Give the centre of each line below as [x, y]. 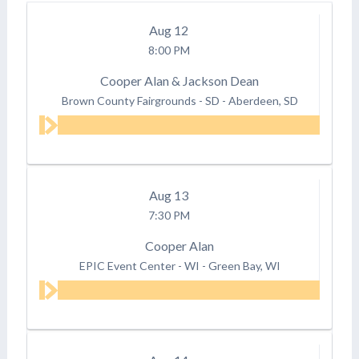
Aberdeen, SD [263, 101]
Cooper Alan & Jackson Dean [180, 81]
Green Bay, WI [244, 266]
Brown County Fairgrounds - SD [140, 101]
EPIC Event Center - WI [139, 266]
